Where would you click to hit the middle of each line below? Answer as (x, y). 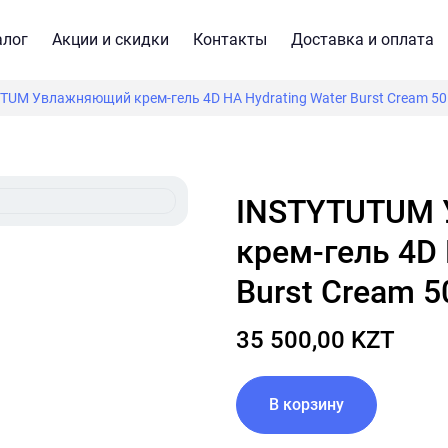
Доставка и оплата (362, 39)
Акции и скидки (110, 39)
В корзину (311, 404)
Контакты (230, 39)
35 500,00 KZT (315, 340)
